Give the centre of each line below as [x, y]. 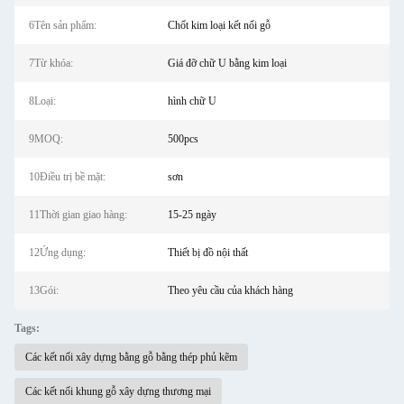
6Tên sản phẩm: [63, 25]
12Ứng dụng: [57, 252]
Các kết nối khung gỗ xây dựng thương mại [118, 391]
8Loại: [42, 101]
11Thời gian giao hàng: [78, 215]
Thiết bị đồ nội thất [207, 252]
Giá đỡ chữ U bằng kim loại [227, 63]
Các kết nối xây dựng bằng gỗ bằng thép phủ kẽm [131, 357]
